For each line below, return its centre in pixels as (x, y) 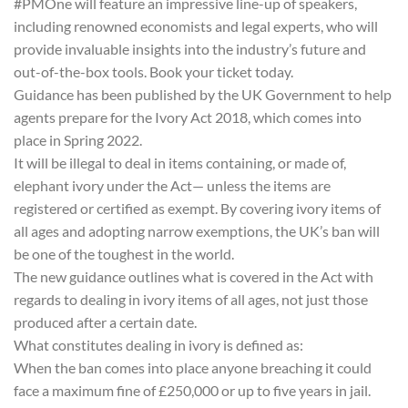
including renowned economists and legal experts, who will (196, 25)
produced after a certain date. (107, 321)
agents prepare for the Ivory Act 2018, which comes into (188, 117)
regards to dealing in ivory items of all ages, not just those (191, 299)
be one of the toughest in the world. (125, 253)
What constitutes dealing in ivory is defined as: (160, 344)
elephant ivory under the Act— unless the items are (172, 185)
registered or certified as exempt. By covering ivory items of (197, 208)
